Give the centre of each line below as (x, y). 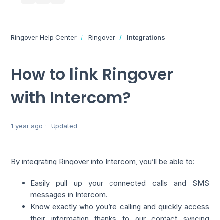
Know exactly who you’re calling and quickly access (120, 207)
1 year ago (27, 126)
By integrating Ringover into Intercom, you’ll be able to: (103, 162)
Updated (64, 126)
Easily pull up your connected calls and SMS (120, 183)
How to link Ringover (92, 74)
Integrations (146, 37)
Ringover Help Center (44, 37)
